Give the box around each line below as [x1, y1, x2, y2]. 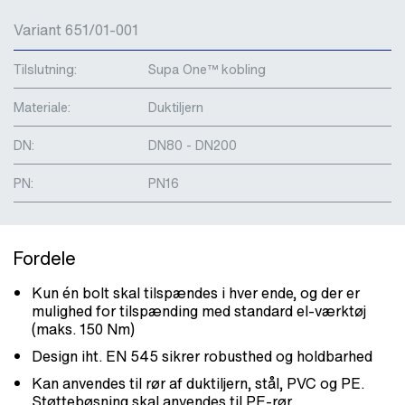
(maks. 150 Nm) [32, 317, 135, 340]
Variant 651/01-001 [14, 18, 138, 41]
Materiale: [14, 97, 71, 117]
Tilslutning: [14, 59, 77, 79]
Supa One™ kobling [148, 59, 266, 79]
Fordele [14, 244, 76, 271]
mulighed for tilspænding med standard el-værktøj [32, 299, 366, 322]
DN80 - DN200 [148, 135, 237, 155]
